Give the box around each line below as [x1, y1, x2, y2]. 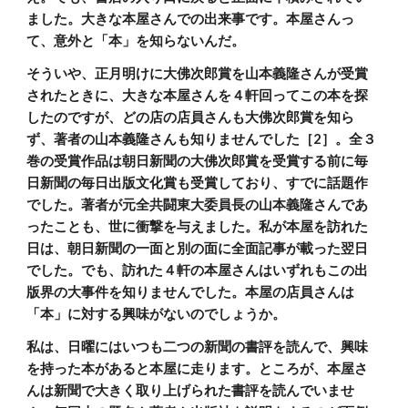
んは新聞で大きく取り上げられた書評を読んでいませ [26, 382, 355, 398]
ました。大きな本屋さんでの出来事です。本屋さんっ [26, 11, 355, 26]
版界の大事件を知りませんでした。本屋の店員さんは [26, 284, 355, 300]
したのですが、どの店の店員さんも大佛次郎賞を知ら [26, 109, 355, 125]
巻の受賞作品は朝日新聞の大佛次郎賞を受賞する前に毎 [26, 153, 369, 168]
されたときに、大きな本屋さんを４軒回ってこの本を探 [26, 87, 369, 103]
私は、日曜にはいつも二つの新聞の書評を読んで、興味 [26, 339, 369, 354]
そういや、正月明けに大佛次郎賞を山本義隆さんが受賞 [26, 66, 369, 81]
